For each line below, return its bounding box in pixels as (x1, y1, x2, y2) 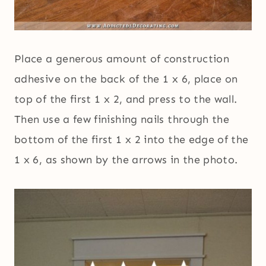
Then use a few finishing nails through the (14, 113, 230, 126)
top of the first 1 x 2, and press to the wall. (14, 93, 240, 106)
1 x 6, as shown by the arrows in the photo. (14, 153, 238, 167)
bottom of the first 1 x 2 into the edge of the (14, 133, 249, 147)
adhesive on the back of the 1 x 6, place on (14, 72, 238, 86)
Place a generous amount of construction (14, 52, 230, 66)
